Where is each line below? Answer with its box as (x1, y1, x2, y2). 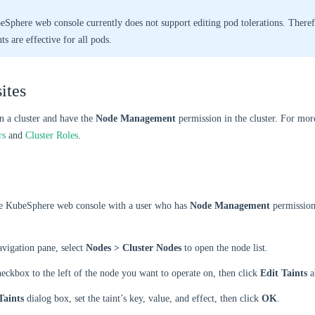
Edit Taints (260, 268, 307, 278)
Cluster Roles (25, 130, 78, 141)
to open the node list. (181, 243, 268, 253)
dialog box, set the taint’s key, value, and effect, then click (24, 293, 262, 304)
